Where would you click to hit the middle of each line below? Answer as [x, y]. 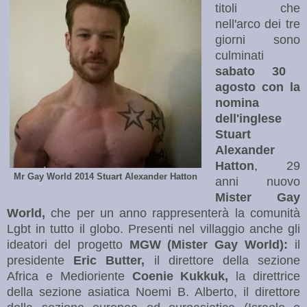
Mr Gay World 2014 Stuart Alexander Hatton [106, 176]
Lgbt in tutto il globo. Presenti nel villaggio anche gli [153, 229]
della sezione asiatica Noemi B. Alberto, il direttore [153, 292]
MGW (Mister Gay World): [209, 244]
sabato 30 [250, 71]
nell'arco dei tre [257, 24]
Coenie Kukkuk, [180, 276]
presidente [40, 260]
